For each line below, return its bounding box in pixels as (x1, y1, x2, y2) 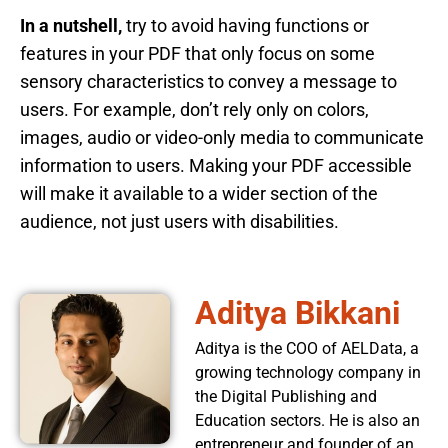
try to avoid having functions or (122, 14, 369, 36)
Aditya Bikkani (195, 293, 400, 332)
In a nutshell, (20, 14, 122, 36)
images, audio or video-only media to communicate (20, 126, 424, 148)
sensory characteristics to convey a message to (20, 70, 397, 92)
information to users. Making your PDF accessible (20, 154, 412, 176)
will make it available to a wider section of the (20, 182, 378, 204)
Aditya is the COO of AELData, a (195, 338, 419, 358)
